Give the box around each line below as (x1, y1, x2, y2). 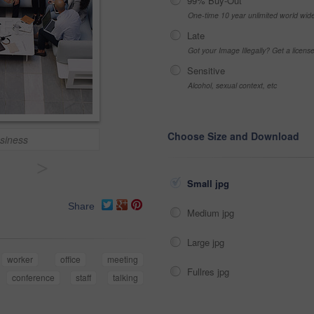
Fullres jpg (187, 265, 232, 278)
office (60, 253, 81, 266)
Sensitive (187, 64, 225, 77)
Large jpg (187, 235, 227, 249)
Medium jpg (187, 206, 237, 219)
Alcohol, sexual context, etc (188, 80, 277, 90)
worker (7, 253, 34, 266)
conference (11, 271, 55, 284)
